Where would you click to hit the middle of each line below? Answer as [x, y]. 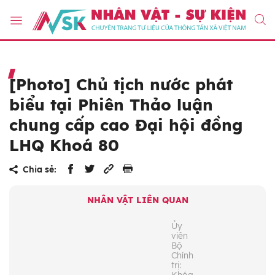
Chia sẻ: [40, 170]
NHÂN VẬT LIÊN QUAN [137, 200]
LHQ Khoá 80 [64, 145]
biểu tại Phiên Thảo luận [111, 105]
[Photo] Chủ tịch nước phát [121, 85]
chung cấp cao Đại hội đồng [126, 125]
